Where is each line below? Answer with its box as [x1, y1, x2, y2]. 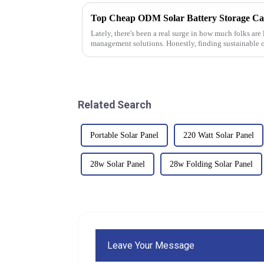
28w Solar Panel [90, 159, 145, 169]
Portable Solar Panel [90, 130, 159, 140]
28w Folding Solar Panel [170, 159, 253, 169]
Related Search [78, 98, 151, 111]
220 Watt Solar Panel [183, 130, 254, 140]
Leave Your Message [107, 239, 195, 251]
